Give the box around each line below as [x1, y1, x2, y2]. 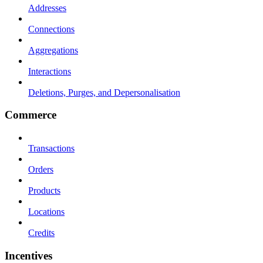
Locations [28, 207, 65, 217]
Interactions [28, 66, 71, 76]
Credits [28, 228, 55, 238]
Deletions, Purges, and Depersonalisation [28, 87, 180, 97]
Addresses [28, 2, 66, 13]
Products [28, 186, 60, 196]
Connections [28, 23, 75, 34]
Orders [28, 164, 53, 175]
